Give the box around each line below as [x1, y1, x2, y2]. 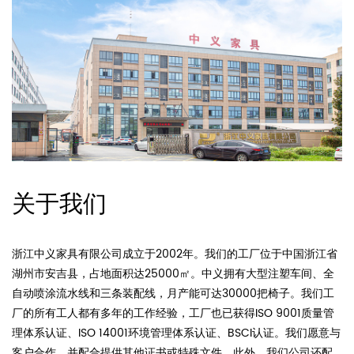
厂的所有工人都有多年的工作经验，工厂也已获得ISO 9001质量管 [12, 303, 334, 322]
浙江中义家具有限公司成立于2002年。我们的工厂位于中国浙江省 [12, 244, 337, 263]
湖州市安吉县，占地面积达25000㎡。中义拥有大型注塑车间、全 [12, 264, 334, 283]
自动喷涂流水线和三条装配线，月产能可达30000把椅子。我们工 [12, 284, 334, 303]
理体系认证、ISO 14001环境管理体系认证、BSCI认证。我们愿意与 [12, 323, 341, 342]
